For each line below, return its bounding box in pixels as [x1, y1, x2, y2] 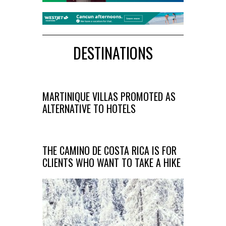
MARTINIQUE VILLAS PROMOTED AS [42, 89, 176, 104]
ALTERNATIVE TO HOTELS [42, 101, 136, 117]
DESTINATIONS [73, 41, 153, 65]
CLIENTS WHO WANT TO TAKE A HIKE [42, 155, 181, 171]
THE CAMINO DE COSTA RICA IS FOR [42, 143, 177, 158]
